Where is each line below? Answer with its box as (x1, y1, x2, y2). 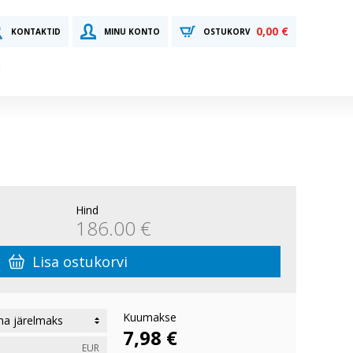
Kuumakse (123, 310, 176, 325)
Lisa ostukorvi (32, 252, 128, 271)
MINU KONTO (104, 26, 160, 37)
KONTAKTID (11, 26, 61, 37)
